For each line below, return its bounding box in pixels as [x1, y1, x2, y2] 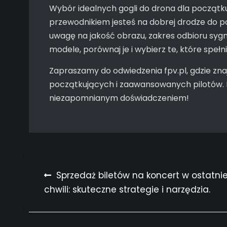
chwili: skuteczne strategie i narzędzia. [44, 183, 210, 196]
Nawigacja [44, 168, 122, 187]
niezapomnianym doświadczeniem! [49, 92, 189, 104]
